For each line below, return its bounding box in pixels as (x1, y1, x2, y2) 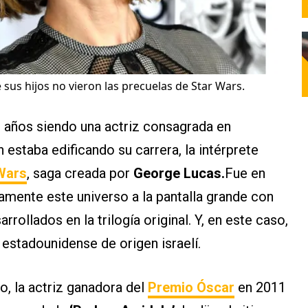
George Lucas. (133, 165, 225, 182)
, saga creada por (27, 165, 133, 182)
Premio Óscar (148, 279, 234, 296)
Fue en (225, 165, 265, 182)
